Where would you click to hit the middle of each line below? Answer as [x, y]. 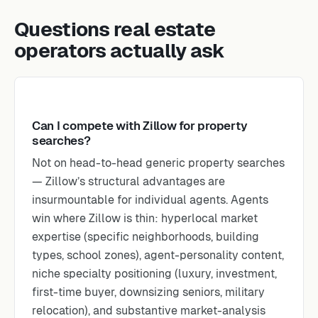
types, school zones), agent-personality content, [158, 255]
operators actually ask [120, 50]
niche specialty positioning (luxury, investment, [154, 274]
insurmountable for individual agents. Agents [150, 200]
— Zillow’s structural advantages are [128, 181]
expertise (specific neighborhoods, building [146, 237]
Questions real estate [115, 29]
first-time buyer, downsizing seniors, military [148, 292]
